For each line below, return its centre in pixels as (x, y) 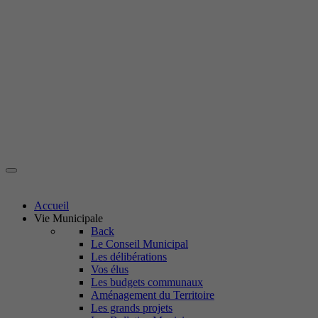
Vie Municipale (68, 218)
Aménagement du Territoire (153, 295)
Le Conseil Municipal (139, 244)
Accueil (51, 205)
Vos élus (110, 269)
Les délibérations (129, 257)
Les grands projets (132, 308)
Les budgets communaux (147, 282)
